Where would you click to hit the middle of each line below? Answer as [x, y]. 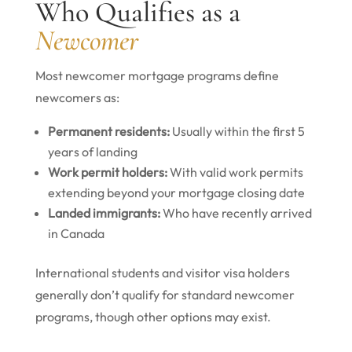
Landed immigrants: [104, 213]
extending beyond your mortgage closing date [176, 192]
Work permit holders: [107, 172]
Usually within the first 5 [237, 131]
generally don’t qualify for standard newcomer [165, 295]
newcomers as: [77, 97]
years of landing [92, 152]
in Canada [76, 233]
